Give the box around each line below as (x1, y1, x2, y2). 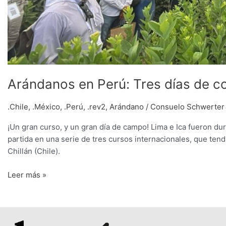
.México (32, 102, 60, 112)
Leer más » (8, 169, 46, 180)
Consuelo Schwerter (150, 102, 224, 112)
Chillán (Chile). (8, 146, 60, 156)
